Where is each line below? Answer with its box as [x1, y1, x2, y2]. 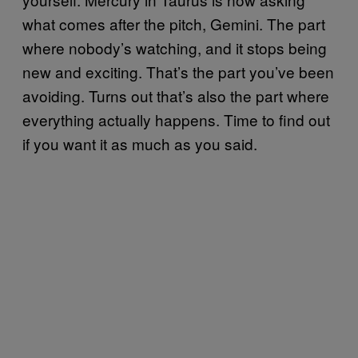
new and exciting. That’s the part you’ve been [22, 61, 334, 83]
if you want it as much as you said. [22, 133, 257, 155]
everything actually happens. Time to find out [22, 109, 330, 131]
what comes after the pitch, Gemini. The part [22, 13, 325, 35]
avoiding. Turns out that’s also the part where [22, 85, 329, 107]
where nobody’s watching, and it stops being [22, 37, 327, 59]
